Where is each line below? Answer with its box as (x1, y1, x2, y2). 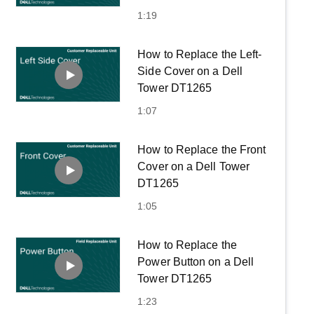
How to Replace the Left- (137, 48, 262, 60)
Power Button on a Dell (137, 255, 254, 268)
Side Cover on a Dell (137, 64, 243, 77)
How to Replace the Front (137, 143, 266, 156)
